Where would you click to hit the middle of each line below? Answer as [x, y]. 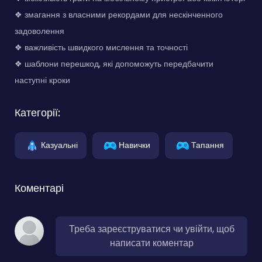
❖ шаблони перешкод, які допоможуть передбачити [114, 63]
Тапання [208, 145]
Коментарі [39, 188]
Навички [135, 145]
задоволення [39, 31]
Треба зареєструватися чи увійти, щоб [151, 229]
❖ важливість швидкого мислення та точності [101, 47]
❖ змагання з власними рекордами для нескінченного [119, 14]
